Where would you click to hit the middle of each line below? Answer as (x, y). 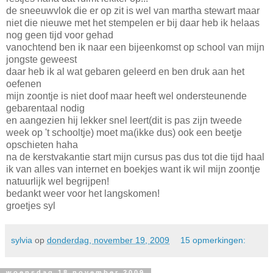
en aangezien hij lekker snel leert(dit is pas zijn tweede (124, 120)
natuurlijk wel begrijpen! (58, 181)
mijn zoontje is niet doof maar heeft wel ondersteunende (126, 96)
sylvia (22, 240)
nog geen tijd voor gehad (60, 35)
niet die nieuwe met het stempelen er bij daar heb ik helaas (133, 23)
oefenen (24, 83)
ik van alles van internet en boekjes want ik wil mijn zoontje (133, 169)
